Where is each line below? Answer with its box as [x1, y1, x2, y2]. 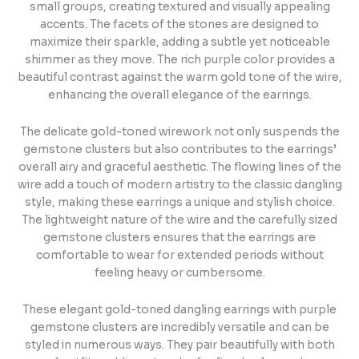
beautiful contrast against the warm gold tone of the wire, [17, 70, 342, 84]
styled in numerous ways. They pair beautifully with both [24, 337, 335, 352]
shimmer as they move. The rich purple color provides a [24, 52, 335, 67]
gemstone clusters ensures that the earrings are [43, 230, 316, 244]
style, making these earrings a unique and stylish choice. [24, 195, 335, 209]
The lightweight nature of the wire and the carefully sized [22, 212, 337, 227]
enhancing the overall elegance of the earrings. [47, 87, 312, 102]
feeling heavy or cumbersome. [94, 265, 265, 280]
